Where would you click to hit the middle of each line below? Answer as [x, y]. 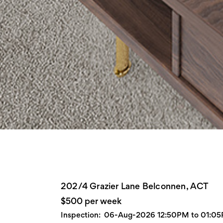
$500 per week [91, 201]
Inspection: [81, 215]
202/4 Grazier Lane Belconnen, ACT [135, 186]
